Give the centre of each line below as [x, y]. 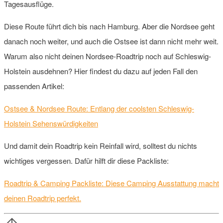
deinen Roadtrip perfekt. [43, 198]
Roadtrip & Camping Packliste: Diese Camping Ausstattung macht [111, 183]
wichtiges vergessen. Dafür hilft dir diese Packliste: [86, 160]
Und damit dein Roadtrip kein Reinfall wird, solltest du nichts [101, 145]
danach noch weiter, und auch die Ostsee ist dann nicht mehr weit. [111, 41]
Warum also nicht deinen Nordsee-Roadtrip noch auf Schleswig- [108, 56]
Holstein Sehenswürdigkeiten [51, 123]
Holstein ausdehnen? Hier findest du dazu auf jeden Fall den [101, 71]
